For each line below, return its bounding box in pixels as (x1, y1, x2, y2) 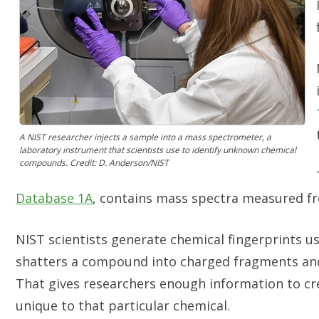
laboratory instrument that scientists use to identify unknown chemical (19, 144, 296, 156)
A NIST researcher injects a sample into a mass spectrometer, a (19, 131, 271, 143)
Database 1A (16, 189, 93, 206)
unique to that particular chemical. (16, 297, 234, 314)
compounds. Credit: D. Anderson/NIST (19, 157, 169, 169)
